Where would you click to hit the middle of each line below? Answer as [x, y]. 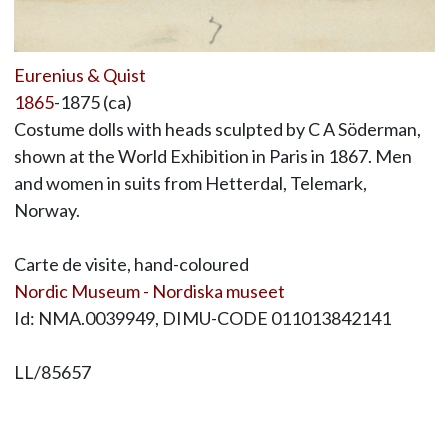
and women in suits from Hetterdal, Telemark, [190, 182]
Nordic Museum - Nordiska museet [149, 290]
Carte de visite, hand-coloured [131, 263]
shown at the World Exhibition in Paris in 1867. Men [212, 155]
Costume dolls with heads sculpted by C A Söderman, [217, 128]
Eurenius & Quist [79, 74]
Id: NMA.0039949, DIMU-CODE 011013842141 [202, 317]
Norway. [46, 209]
